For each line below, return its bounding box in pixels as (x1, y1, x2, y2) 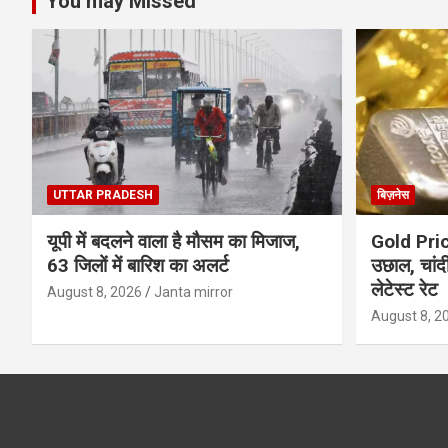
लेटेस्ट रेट (370, 277, 438, 301)
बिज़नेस (376, 187, 409, 202)
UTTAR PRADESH (53, 187, 153, 202)
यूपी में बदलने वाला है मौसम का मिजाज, (47, 229, 300, 253)
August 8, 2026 (47, 283, 142, 300)
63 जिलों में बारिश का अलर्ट (47, 253, 229, 277)
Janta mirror (154, 283, 233, 300)
